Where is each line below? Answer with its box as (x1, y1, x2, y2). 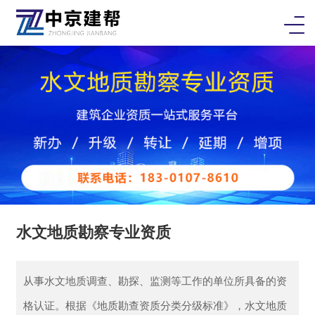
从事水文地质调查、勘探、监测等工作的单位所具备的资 (23, 272, 287, 288)
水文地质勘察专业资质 (16, 219, 171, 243)
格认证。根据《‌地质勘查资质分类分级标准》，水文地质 (23, 297, 287, 312)
